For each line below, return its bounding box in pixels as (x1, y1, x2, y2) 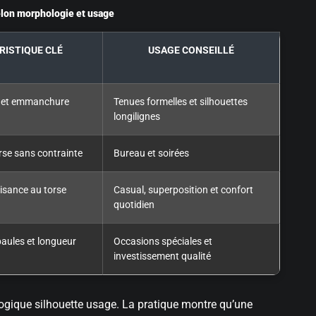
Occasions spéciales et (114, 236, 212, 248)
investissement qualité (114, 250, 211, 263)
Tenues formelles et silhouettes (114, 96, 248, 109)
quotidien (114, 199, 154, 212)
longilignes (114, 111, 160, 123)
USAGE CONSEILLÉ (148, 44, 234, 57)
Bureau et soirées (114, 147, 189, 160)
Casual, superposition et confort (114, 184, 253, 197)
